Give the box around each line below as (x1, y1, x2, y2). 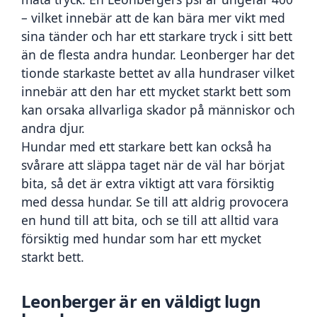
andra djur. (21, 119, 85, 137)
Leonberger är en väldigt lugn (21, 289, 261, 313)
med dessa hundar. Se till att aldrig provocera (21, 192, 289, 210)
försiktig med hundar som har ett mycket (21, 229, 261, 247)
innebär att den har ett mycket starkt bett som (21, 82, 291, 100)
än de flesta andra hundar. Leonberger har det (21, 45, 294, 63)
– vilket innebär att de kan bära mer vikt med (21, 8, 285, 26)
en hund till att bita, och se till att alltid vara (21, 211, 279, 229)
